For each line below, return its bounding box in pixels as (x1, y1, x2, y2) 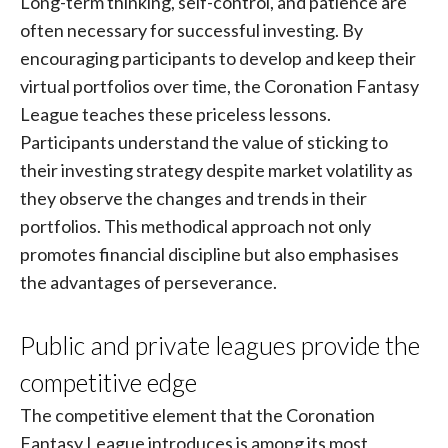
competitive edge (19, 367, 202, 398)
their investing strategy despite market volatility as (19, 158, 413, 181)
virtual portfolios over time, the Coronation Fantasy (19, 74, 419, 97)
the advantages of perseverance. (19, 270, 280, 293)
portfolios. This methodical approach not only (19, 214, 371, 237)
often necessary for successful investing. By (19, 18, 363, 41)
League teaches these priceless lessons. (19, 102, 331, 125)
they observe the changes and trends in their (19, 186, 367, 209)
